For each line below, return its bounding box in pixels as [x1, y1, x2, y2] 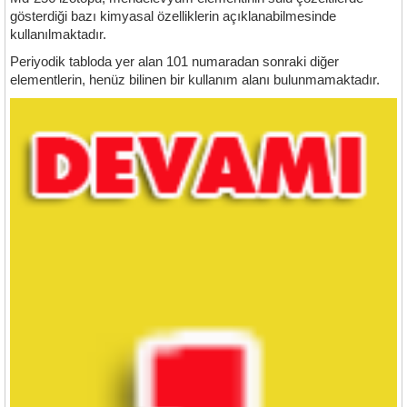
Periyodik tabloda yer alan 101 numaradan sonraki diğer [10, 55, 339, 69]
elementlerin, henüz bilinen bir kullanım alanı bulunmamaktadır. [10, 73, 380, 87]
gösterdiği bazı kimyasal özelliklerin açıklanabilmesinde [10, 9, 336, 24]
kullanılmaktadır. [10, 27, 106, 42]
